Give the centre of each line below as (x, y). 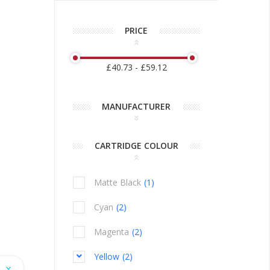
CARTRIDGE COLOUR (136, 146)
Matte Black (118, 182)
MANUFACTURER (136, 106)
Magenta (111, 232)
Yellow (107, 256)
